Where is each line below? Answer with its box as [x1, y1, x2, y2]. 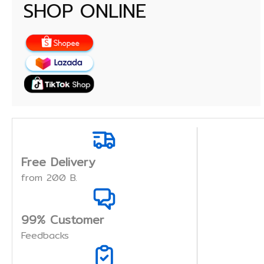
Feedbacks [21, 228, 69, 243]
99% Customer [21, 210, 104, 229]
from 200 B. [21, 170, 77, 186]
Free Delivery [21, 153, 95, 171]
